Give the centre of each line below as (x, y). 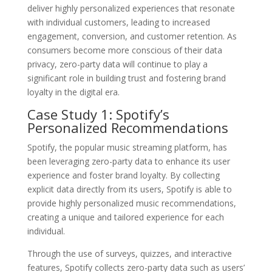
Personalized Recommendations (127, 127)
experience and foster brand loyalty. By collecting (123, 175)
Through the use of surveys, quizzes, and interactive (129, 253)
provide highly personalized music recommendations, (131, 203)
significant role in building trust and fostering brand (126, 78)
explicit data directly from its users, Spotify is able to (129, 189)
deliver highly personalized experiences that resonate (131, 8)
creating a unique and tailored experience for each (125, 217)
